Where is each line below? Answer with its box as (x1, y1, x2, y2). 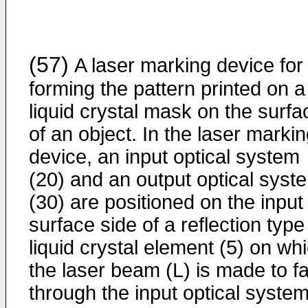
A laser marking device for (69, 54, 303, 76)
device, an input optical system (29, 146, 300, 168)
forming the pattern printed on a (29, 78, 305, 100)
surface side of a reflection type (29, 214, 305, 236)
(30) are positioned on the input (29, 191, 303, 213)
